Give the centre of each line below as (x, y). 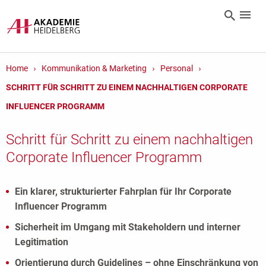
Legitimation (42, 242)
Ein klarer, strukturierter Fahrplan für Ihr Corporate (123, 191)
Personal (177, 68)
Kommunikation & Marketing (94, 68)
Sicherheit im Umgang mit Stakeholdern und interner (128, 227)
